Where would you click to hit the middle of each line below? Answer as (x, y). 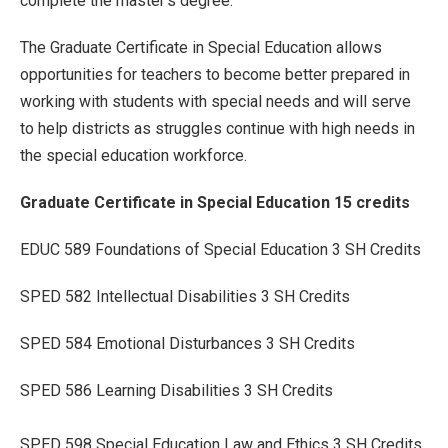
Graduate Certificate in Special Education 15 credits (215, 202)
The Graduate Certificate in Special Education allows (201, 47)
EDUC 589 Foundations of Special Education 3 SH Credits (220, 249)
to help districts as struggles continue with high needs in (217, 128)
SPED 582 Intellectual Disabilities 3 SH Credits (185, 296)
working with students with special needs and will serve (215, 101)
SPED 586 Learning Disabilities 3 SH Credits (176, 390)
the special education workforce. (133, 155)
